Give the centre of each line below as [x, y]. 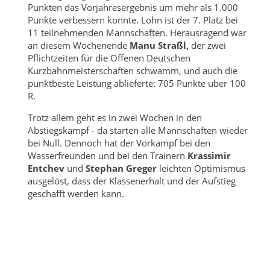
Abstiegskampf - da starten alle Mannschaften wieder [137, 130]
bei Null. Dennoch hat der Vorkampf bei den [119, 143]
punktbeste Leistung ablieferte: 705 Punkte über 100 [137, 83]
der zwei [207, 45]
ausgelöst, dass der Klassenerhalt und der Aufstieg [131, 181]
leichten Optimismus [201, 168]
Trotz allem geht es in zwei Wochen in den [115, 117]
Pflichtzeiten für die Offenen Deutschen [109, 58]
